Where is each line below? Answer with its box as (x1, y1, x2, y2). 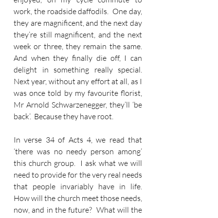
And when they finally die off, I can (14, 53, 142, 63)
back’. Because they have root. (14, 111, 113, 121)
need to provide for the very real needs (14, 170, 142, 180)
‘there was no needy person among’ (14, 146, 142, 156)
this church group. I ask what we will (14, 158, 142, 168)
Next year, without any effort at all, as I (14, 76, 142, 86)
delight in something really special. (14, 65, 142, 74)
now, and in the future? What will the (14, 205, 142, 215)
